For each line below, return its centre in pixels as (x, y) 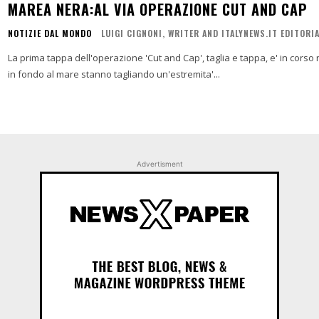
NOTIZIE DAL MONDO (49, 33)
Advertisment (159, 163)
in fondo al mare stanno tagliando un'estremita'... (114, 74)
